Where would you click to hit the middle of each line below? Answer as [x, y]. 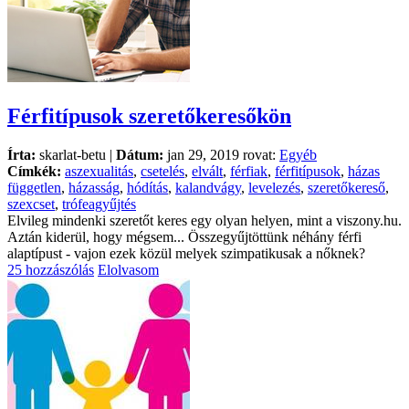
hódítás [147, 187]
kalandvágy [208, 187]
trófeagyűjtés [99, 204]
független [34, 187]
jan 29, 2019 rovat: [221, 154]
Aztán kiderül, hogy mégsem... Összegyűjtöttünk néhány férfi [184, 236]
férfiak [249, 171]
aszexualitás [99, 171]
